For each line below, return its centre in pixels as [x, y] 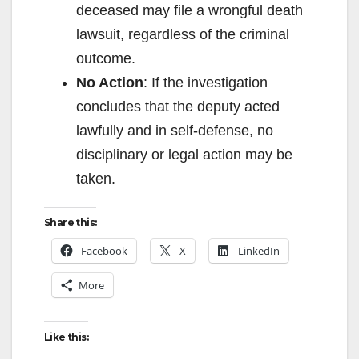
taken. [96, 178]
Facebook [104, 250]
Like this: [66, 337]
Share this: [71, 222]
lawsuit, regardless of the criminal [183, 34]
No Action [110, 82]
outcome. [106, 58]
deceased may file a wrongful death [190, 10]
